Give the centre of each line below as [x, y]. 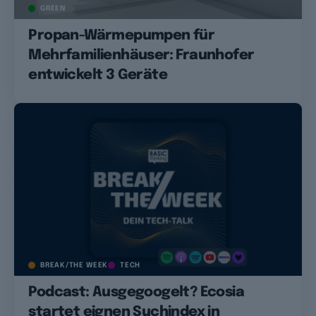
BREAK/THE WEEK [74, 266]
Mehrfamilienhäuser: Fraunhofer [141, 55]
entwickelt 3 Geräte [98, 75]
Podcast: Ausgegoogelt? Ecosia [136, 293]
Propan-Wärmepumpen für [122, 35]
